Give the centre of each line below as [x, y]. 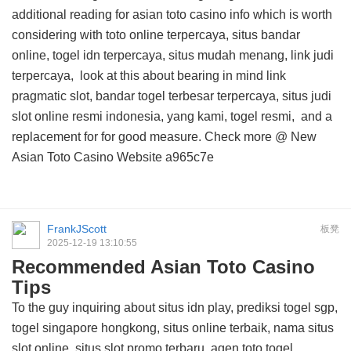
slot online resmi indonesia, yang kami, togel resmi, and [168, 116]
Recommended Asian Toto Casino [163, 267]
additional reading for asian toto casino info [131, 14]
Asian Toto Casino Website [87, 157]
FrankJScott [77, 229]
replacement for [55, 137]
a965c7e [188, 157]
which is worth [291, 14]
